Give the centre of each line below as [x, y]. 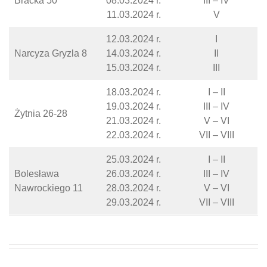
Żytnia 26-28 [41, 114]
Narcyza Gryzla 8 [51, 53]
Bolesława [37, 174]
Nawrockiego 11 [49, 188]
